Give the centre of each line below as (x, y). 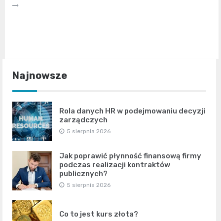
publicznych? (83, 174)
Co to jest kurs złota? (99, 214)
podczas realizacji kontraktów (115, 165)
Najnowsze (40, 76)
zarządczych (83, 120)
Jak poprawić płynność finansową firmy (130, 156)
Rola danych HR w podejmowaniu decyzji (132, 111)
